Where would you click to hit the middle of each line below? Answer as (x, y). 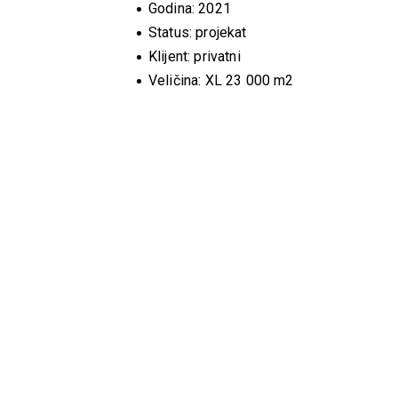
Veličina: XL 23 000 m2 (221, 80)
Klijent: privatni (195, 56)
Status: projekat (198, 32)
